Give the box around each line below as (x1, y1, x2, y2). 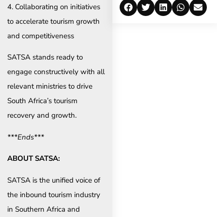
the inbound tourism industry (7, 189, 100, 200)
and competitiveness (7, 31, 74, 41)
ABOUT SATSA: (7, 154, 60, 164)
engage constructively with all (7, 67, 105, 77)
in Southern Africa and (7, 204, 80, 214)
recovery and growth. (7, 110, 77, 121)
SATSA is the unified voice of (7, 175, 100, 185)
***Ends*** (7, 132, 44, 142)
